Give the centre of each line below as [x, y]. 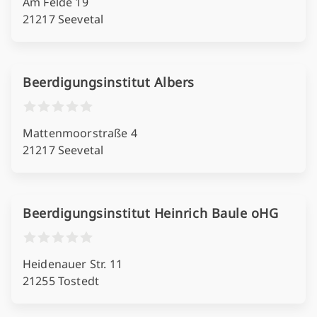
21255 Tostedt [61, 281]
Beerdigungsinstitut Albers [109, 82]
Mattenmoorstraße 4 [80, 133]
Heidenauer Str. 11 [73, 264]
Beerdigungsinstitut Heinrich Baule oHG [151, 213]
